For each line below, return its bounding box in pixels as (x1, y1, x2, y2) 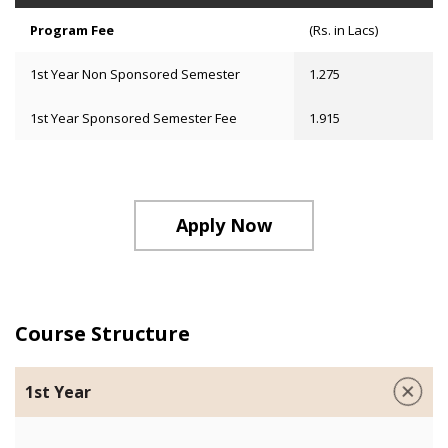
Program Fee (30, 21, 114, 39)
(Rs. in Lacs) (308, 21, 378, 39)
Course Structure (15, 320, 190, 347)
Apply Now (176, 213, 272, 237)
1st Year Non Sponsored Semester (30, 65, 240, 83)
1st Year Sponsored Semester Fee (30, 109, 237, 127)
